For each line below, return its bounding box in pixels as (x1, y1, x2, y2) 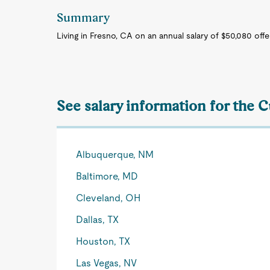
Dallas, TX (76, 214, 119, 225)
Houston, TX (76, 236, 131, 247)
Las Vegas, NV (76, 257, 137, 269)
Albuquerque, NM (76, 149, 154, 160)
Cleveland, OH (76, 192, 141, 204)
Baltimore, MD (76, 171, 139, 182)
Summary (57, 10, 110, 25)
